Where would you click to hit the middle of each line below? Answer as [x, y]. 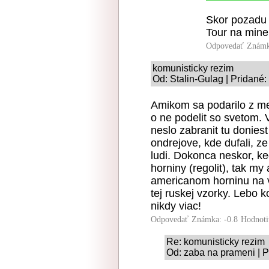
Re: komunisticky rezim [216, 242]
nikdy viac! [176, 206]
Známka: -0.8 [215, 219]
